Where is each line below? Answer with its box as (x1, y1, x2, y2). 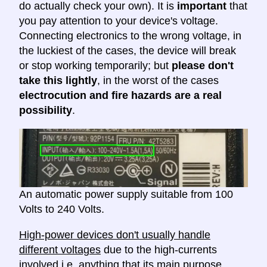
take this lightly (19, 74, 97, 87)
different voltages (19, 244, 101, 256)
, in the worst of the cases (97, 74, 219, 87)
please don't (172, 60, 234, 72)
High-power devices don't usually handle (19, 229, 210, 241)
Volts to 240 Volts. (19, 203, 104, 216)
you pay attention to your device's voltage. (19, 15, 218, 27)
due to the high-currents (101, 244, 217, 256)
